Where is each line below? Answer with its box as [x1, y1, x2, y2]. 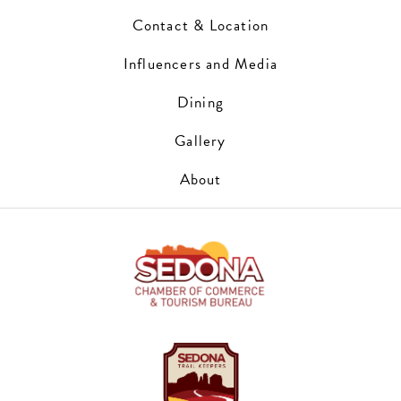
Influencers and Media [123, 53, 278, 76]
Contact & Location [132, 14, 269, 38]
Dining [176, 91, 225, 115]
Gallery [175, 130, 226, 153]
